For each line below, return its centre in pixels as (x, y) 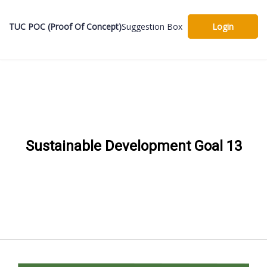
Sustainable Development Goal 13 (133, 146)
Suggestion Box (152, 27)
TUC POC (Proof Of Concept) (65, 27)
